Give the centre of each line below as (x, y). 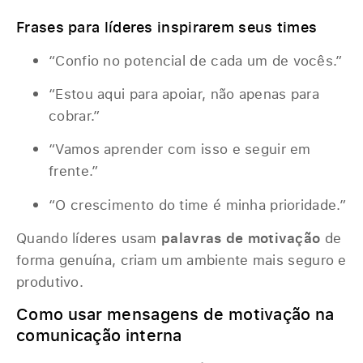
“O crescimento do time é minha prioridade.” (197, 204)
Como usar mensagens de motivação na (175, 314)
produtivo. (50, 282)
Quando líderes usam (89, 238)
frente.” (74, 171)
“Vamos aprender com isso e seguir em (180, 149)
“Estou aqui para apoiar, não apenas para (184, 93)
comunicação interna (99, 335)
